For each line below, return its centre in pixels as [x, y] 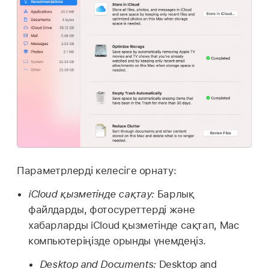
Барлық [174, 194]
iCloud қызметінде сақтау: [91, 194]
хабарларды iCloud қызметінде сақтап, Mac [134, 225]
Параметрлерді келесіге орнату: [97, 171]
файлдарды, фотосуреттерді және [111, 210]
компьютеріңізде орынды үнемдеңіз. [117, 241]
